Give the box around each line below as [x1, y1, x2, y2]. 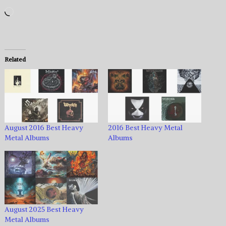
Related [4, 55, 26, 64]
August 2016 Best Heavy [4, 123, 83, 133]
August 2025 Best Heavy [4, 204, 84, 214]
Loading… [13, 8, 49, 18]
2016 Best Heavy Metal [107, 123, 183, 133]
